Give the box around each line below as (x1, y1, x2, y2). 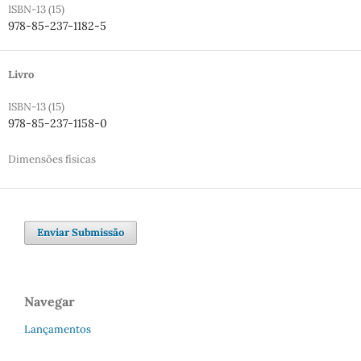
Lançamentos (24, 322, 91, 337)
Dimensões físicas (7, 152, 96, 167)
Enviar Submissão (37, 226, 124, 240)
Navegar (24, 293, 75, 310)
